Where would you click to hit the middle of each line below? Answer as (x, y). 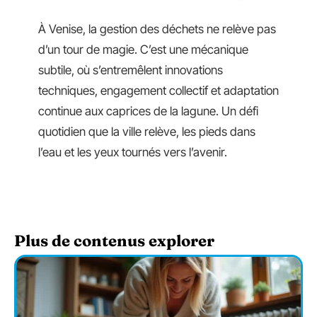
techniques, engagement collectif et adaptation (158, 91)
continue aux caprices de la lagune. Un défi (148, 111)
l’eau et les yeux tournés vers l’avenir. (133, 152)
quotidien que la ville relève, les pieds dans (147, 132)
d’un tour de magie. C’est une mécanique (143, 50)
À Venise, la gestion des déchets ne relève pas (157, 29)
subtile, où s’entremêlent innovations (131, 70)
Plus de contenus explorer (114, 241)
